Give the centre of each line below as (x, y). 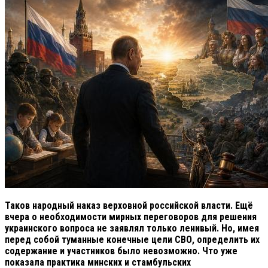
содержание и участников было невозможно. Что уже (121, 251)
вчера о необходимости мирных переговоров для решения (131, 217)
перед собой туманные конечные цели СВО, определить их (132, 239)
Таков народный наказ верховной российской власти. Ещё (129, 205)
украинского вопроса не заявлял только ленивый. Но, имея (132, 228)
